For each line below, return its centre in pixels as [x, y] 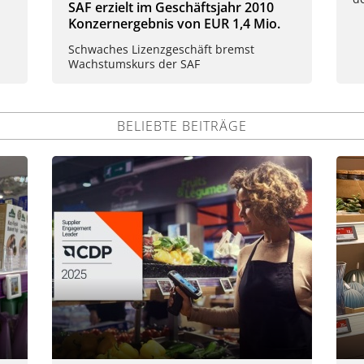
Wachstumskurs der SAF [134, 63]
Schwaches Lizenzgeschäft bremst [161, 49]
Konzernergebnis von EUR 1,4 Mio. [174, 24]
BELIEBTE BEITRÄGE [182, 126]
